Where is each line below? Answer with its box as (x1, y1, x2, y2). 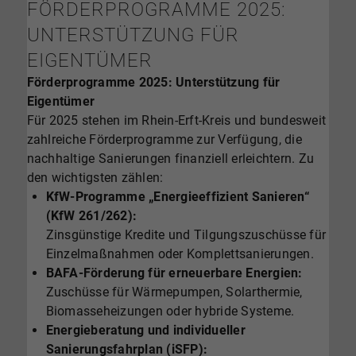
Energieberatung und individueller (45, 322, 246, 338)
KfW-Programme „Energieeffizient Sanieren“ (45, 188, 310, 204)
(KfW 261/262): (45, 207, 137, 223)
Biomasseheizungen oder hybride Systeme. (45, 303, 295, 319)
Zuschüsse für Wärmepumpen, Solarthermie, (45, 284, 303, 300)
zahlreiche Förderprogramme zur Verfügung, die (26, 131, 302, 147)
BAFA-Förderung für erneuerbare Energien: (45, 265, 303, 281)
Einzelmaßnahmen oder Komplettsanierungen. (45, 246, 314, 261)
